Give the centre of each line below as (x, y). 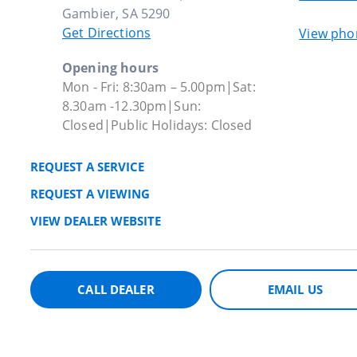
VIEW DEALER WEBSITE (96, 220)
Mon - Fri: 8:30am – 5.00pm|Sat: (159, 86)
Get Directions (107, 32)
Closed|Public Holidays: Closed (157, 125)
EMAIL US (295, 289)
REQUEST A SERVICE (87, 166)
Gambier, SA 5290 (116, 13)
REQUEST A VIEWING (90, 193)
